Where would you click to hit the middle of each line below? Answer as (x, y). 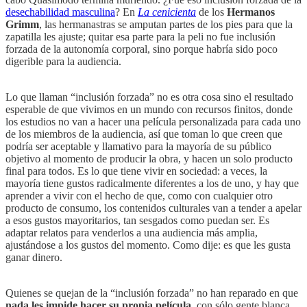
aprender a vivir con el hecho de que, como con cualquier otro (139, 195)
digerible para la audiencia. (63, 61)
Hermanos (251, 12)
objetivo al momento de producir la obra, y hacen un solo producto (149, 158)
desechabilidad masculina (60, 12)
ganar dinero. (34, 257)
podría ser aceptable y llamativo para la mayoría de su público (138, 146)
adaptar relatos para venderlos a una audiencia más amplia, (132, 232)
